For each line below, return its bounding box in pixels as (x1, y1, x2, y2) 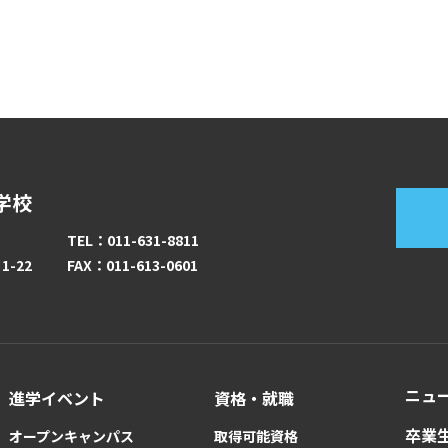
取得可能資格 (214, 425, 299, 446)
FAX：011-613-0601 (67, 254, 198, 275)
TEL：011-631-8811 (67, 229, 199, 250)
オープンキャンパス (8, 425, 134, 446)
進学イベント (8, 385, 105, 410)
